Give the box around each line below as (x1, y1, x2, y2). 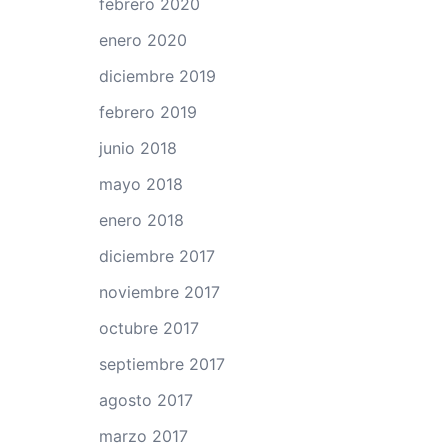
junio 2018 (98, 138, 177, 158)
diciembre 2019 (98, 66, 216, 86)
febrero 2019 (98, 102, 197, 122)
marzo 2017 (98, 426, 188, 446)
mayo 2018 (98, 174, 183, 194)
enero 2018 (98, 210, 184, 230)
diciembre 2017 (98, 246, 215, 266)
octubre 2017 (98, 318, 199, 338)
